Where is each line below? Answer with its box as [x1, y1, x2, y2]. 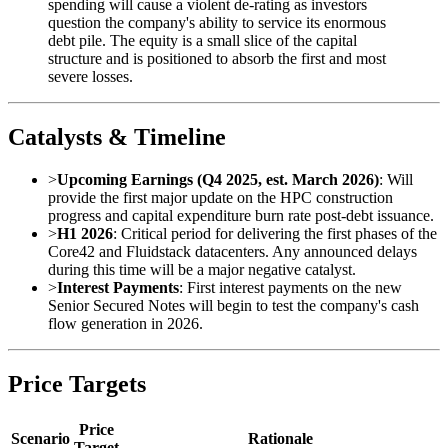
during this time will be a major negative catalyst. [48, 261, 356, 279]
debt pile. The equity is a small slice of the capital [48, 32, 357, 50]
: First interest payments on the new [179, 279, 402, 297]
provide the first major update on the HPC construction [48, 189, 393, 207]
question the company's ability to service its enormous [48, 14, 386, 32]
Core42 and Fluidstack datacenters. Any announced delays [48, 243, 417, 261]
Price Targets [8, 371, 146, 398]
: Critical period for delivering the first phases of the [113, 225, 437, 243]
